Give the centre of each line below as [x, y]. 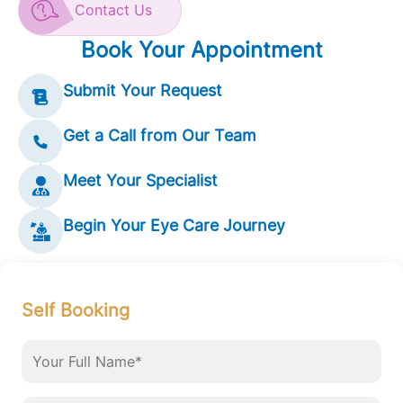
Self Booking [76, 310]
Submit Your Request [143, 90]
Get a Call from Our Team [160, 135]
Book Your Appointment [201, 49]
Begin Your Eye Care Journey [174, 225]
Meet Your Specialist [140, 180]
